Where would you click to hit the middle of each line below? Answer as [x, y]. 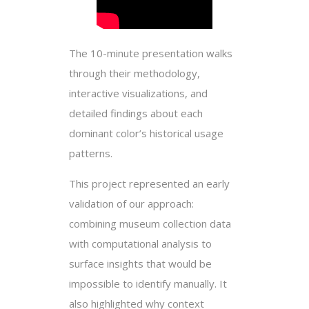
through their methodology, [134, 73]
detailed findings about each [136, 113]
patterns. [91, 153]
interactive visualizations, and [138, 93]
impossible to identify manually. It [148, 284]
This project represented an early [149, 184]
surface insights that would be [140, 264]
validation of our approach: [131, 204]
